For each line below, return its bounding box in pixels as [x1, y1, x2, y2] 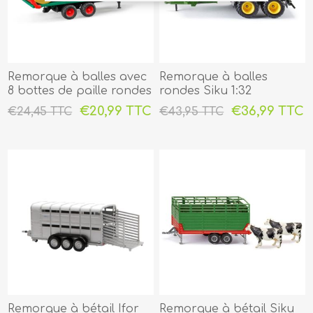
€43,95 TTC [159, 105, 224, 118]
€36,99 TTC [231, 103, 305, 118]
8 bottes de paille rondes [8, 84, 152, 97]
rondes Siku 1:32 [159, 84, 252, 97]
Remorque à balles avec [8, 70, 147, 83]
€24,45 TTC [8, 105, 73, 118]
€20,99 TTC [80, 103, 152, 118]
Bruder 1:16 [8, 98, 70, 111]
